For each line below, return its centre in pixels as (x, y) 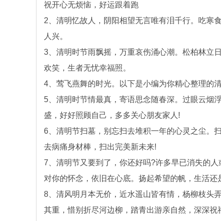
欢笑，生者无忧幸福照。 (87, 68)
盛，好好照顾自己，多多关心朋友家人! (112, 115)
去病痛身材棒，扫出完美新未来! (100, 147)
